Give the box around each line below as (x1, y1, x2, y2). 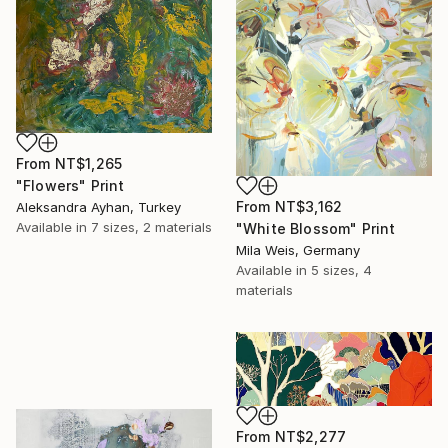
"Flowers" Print (16, 176, 125, 194)
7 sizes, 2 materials (91, 218, 212, 235)
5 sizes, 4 (311, 261, 372, 278)
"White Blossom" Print (236, 219, 396, 237)
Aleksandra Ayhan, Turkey (16, 198, 181, 215)
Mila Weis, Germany (236, 241, 360, 258)
